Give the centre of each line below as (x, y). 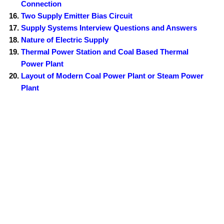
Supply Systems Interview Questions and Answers (109, 28)
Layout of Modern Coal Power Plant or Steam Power (112, 76)
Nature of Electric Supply (65, 40)
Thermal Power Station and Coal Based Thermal (105, 52)
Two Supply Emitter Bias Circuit (77, 16)
